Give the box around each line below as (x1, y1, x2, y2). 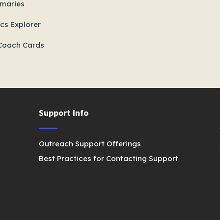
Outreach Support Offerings (39, 139, 141, 148)
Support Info (39, 107, 89, 118)
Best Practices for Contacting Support (39, 154, 179, 163)
